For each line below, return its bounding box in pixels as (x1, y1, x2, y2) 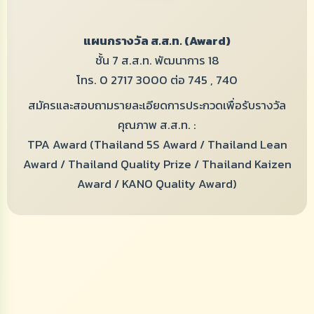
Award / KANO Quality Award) (77, 175, 237, 193)
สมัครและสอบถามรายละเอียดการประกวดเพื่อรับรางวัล (28, 97, 286, 114)
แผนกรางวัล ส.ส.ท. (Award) (83, 32, 231, 50)
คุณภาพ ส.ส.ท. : (118, 116, 196, 134)
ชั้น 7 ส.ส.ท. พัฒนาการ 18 (95, 52, 219, 69)
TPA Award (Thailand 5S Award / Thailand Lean (27, 136, 287, 153)
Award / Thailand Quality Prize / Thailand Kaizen (22, 156, 292, 173)
